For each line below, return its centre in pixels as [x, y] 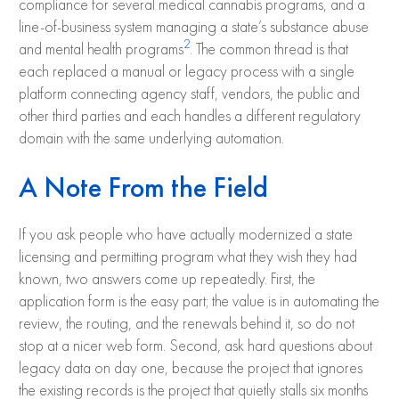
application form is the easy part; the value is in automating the [199, 301]
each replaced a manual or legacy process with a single [187, 72]
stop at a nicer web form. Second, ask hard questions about [195, 346]
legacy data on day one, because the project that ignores [191, 368]
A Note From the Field [143, 187]
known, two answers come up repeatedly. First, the [167, 279]
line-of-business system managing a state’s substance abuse [194, 27]
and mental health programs [101, 49]
